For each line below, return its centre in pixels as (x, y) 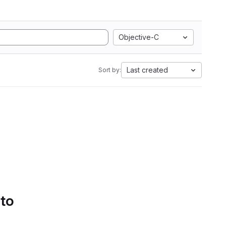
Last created (147, 70)
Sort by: (110, 70)
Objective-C (139, 37)
